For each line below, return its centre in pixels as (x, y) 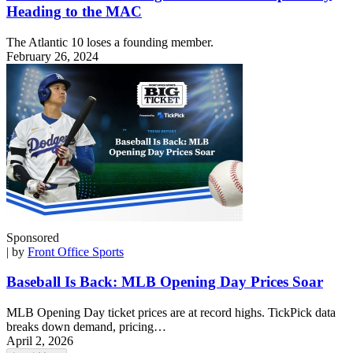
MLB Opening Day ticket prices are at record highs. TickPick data (171, 313)
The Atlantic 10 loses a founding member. (110, 42)
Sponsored (33, 237)
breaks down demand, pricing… (86, 327)
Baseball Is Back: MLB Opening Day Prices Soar (165, 282)
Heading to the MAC (74, 11)
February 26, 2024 (52, 56)
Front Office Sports (76, 251)
